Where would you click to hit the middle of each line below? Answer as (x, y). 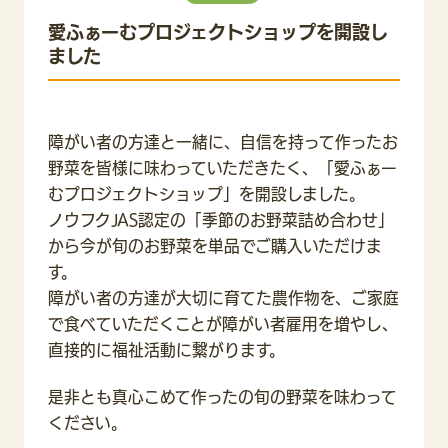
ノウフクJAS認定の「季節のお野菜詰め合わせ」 (221, 220)
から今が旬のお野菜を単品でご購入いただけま (215, 246)
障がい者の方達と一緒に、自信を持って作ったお (223, 142)
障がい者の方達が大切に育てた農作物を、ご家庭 (223, 298)
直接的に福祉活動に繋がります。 (166, 350)
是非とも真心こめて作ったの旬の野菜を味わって (222, 396)
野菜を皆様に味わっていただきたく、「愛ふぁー (222, 168)
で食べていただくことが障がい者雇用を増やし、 (223, 324)
